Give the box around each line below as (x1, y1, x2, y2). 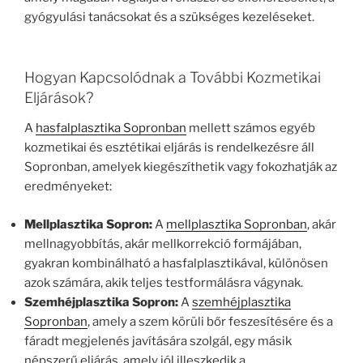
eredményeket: (24, 179, 112, 194)
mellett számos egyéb (186, 121, 315, 136)
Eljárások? (24, 88, 93, 106)
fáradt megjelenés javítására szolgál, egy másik (24, 333, 292, 348)
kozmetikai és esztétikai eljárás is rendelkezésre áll (24, 140, 314, 156)
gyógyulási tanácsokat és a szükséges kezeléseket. (24, 10, 314, 25)
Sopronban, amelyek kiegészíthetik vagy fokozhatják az (24, 160, 337, 175)
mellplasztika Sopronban (166, 216, 307, 232)
